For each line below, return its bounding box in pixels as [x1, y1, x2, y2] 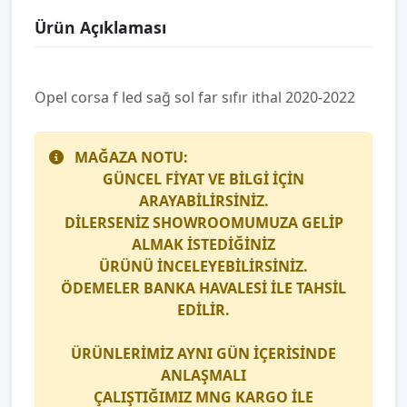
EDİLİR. [177, 300, 230, 320]
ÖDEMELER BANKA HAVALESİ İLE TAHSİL [61, 278, 346, 298]
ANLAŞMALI [161, 365, 246, 385]
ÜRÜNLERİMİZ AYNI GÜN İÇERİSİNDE [71, 343, 336, 363]
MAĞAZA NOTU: [74, 147, 188, 167]
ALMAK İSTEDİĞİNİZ [132, 234, 275, 254]
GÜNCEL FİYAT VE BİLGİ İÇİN [103, 169, 304, 189]
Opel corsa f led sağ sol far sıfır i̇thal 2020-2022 [35, 87, 355, 107]
